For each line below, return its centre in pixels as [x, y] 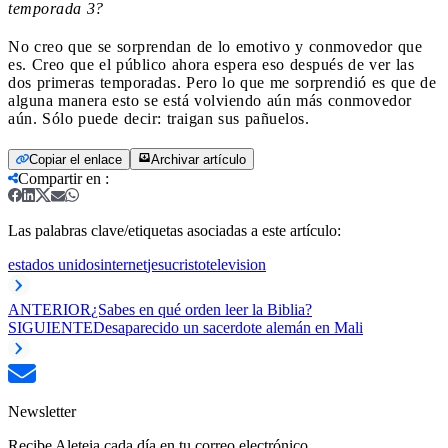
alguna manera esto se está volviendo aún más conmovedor [210, 100]
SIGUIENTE [50, 327]
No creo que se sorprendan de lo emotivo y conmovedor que [215, 46]
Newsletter [42, 411]
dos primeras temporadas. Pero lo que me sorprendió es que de [222, 82]
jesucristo [176, 264]
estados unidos [54, 264]
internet [123, 264]
